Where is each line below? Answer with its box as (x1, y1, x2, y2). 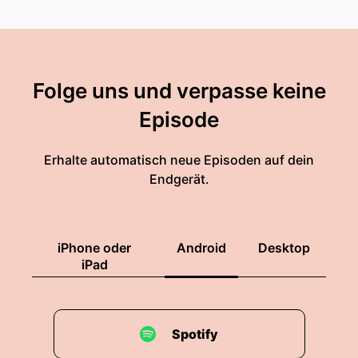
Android (177, 240, 226, 256)
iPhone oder (58, 240, 131, 256)
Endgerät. (149, 171, 209, 187)
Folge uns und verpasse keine (32, 78, 326, 103)
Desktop (258, 240, 310, 256)
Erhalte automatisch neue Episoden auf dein (44, 152, 314, 168)
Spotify (172, 326, 218, 342)
